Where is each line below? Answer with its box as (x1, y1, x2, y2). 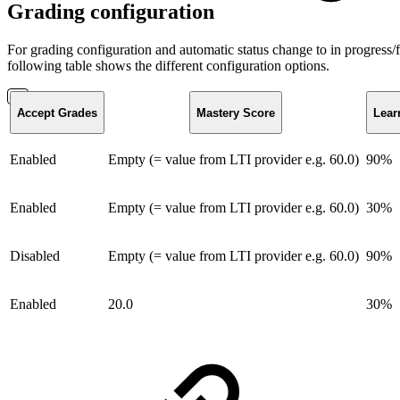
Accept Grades (17, 105, 97, 120)
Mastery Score (196, 105, 275, 120)
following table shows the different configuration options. (7, 58, 329, 74)
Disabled (10, 248, 60, 264)
